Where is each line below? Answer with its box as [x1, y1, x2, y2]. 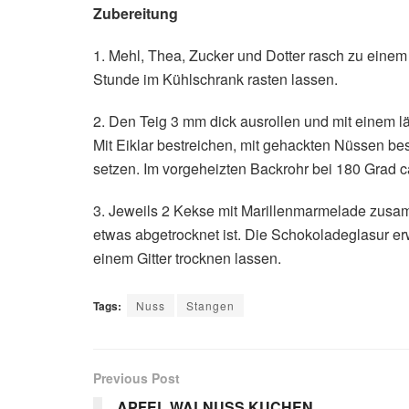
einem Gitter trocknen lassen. [93, 246, 281, 268]
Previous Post [93, 369, 180, 388]
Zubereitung [93, 2, 178, 24]
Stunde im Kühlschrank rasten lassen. [93, 68, 338, 89]
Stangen [186, 298, 235, 314]
